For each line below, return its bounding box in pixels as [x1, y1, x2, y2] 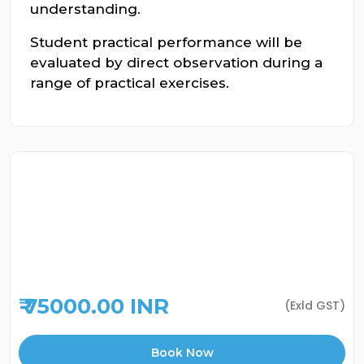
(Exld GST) [284, 297, 345, 314]
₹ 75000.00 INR [19, 293, 169, 319]
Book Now [150, 345, 214, 360]
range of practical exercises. [30, 75, 229, 91]
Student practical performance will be [30, 34, 302, 50]
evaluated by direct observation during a [30, 54, 323, 71]
